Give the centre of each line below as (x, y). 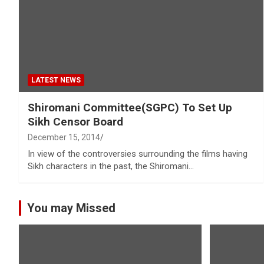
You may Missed (71, 208)
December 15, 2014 (64, 137)
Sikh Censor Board (75, 121)
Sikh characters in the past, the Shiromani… (111, 166)
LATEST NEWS (56, 80)
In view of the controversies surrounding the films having (138, 154)
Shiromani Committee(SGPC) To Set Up (130, 107)
